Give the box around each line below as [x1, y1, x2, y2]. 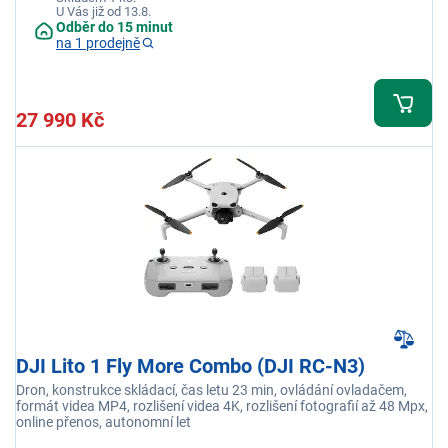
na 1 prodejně [56, 35, 140, 52]
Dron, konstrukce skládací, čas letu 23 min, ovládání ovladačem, [16, 382, 407, 399]
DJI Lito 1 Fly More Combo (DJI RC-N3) [16, 354, 365, 379]
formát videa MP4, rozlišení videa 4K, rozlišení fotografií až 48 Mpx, [16, 398, 428, 415]
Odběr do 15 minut [56, 19, 173, 36]
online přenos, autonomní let [16, 414, 191, 431]
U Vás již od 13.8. [56, 4, 151, 20]
